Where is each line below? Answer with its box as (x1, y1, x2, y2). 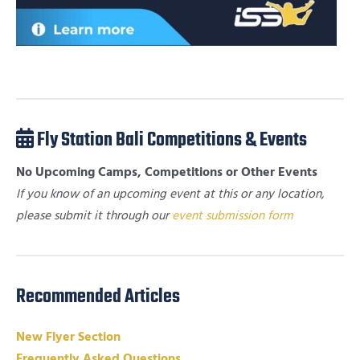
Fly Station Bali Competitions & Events (34, 125, 307, 155)
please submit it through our (16, 207, 172, 224)
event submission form (172, 207, 293, 224)
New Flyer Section (16, 328, 121, 346)
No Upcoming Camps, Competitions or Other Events (16, 163, 317, 181)
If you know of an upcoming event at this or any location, (16, 185, 324, 202)
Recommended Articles (16, 282, 180, 312)
